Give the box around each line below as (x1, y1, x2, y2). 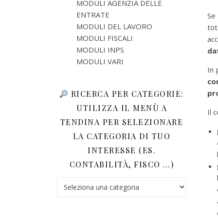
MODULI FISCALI (76, 33, 133, 43)
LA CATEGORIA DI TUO (73, 131, 171, 141)
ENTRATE (76, 10, 109, 19)
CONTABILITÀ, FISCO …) (69, 159, 174, 169)
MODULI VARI (76, 56, 124, 66)
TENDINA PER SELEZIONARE (60, 117, 183, 127)
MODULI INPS (76, 45, 124, 54)
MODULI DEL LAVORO (76, 21, 152, 31)
